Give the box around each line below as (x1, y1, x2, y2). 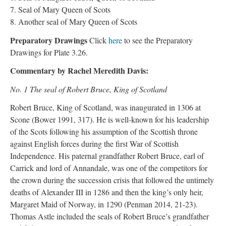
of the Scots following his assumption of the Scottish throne (10, 126, 198, 137)
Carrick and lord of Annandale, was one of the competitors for (10, 162, 207, 173)
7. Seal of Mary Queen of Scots (10, 4, 110, 15)
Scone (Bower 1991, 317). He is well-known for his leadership (10, 114, 209, 125)
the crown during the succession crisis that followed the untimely (10, 175, 214, 185)
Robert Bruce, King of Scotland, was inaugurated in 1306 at (10, 102, 201, 112)
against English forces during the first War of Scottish (10, 138, 179, 149)
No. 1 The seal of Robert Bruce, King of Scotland (10, 83, 167, 94)
